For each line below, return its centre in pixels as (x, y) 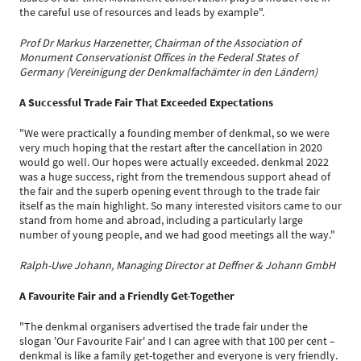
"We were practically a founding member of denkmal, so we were (174, 133)
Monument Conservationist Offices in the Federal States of (158, 57)
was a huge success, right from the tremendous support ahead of (175, 176)
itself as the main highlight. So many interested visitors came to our (180, 205)
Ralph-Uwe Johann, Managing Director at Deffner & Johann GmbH (177, 265)
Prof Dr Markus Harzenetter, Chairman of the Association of (160, 43)
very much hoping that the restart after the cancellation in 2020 (171, 147)
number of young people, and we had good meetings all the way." (177, 234)
